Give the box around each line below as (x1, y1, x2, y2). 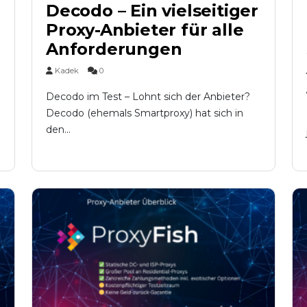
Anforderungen (46, 39, 182, 60)
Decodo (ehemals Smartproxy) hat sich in (46, 107, 243, 120)
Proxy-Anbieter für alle (46, 20, 244, 40)
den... (46, 123, 71, 136)
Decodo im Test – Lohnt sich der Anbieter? (46, 90, 250, 103)
